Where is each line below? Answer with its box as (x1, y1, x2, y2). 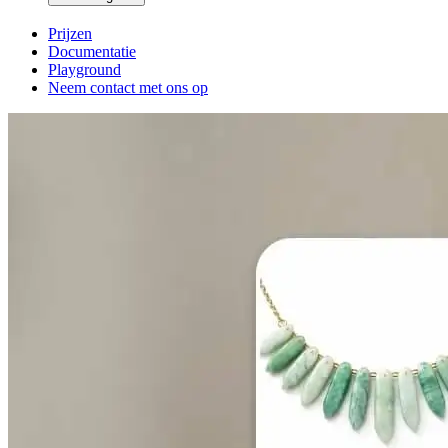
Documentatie (48, 43, 136, 61)
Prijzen (48, 25, 92, 43)
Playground (48, 61, 121, 79)
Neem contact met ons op (48, 79, 208, 97)
